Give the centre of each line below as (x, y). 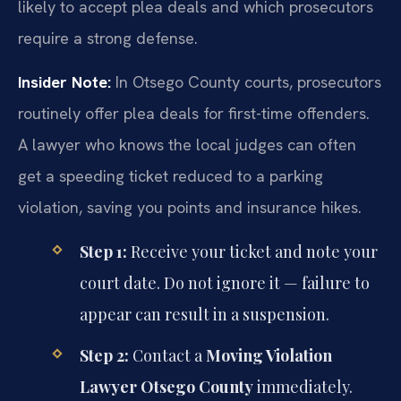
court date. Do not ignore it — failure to (224, 282)
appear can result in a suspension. (204, 314)
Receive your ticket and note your (252, 251)
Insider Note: (64, 82)
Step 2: (104, 355)
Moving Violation (269, 355)
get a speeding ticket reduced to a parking (171, 176)
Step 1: (103, 251)
